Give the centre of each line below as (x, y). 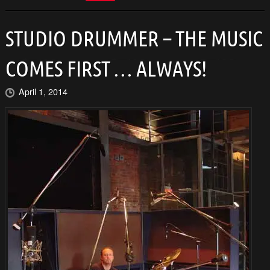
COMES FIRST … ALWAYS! (106, 68)
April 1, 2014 (43, 91)
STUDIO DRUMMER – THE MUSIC (134, 38)
